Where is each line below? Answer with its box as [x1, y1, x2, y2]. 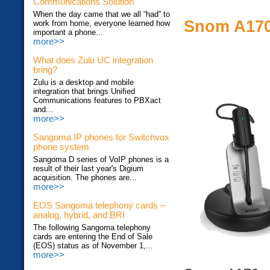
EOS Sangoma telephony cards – [33, 201, 165, 211]
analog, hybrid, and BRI [33, 210, 125, 221]
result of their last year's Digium [33, 164, 143, 174]
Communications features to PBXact [33, 96, 161, 105]
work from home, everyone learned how [33, 19, 170, 28]
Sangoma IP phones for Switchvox [33, 133, 169, 143]
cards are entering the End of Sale [33, 232, 152, 242]
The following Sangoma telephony [33, 223, 151, 233]
